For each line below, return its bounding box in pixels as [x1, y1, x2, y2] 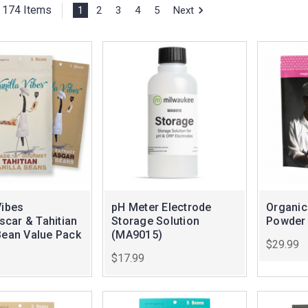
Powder [266, 214, 306, 228]
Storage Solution [111, 214, 199, 228]
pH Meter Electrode [111, 201, 212, 214]
